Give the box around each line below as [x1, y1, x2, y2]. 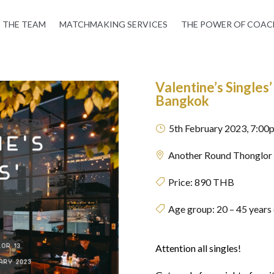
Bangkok [155, 92, 209, 109]
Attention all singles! [155, 242, 243, 254]
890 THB [194, 176, 234, 188]
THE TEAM [2, 19, 46, 29]
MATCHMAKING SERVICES [59, 19, 168, 29]
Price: [164, 176, 194, 188]
